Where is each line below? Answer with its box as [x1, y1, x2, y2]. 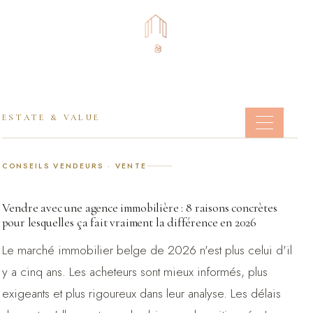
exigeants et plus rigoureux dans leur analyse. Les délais [1, 284, 281, 303]
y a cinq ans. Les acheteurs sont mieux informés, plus [1, 263, 268, 281]
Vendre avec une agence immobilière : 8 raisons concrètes [1, 201, 277, 215]
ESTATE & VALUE [1, 112, 101, 122]
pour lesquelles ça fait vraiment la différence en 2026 [1, 215, 257, 230]
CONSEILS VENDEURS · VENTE [1, 161, 147, 171]
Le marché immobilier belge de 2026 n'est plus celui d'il [1, 241, 292, 259]
